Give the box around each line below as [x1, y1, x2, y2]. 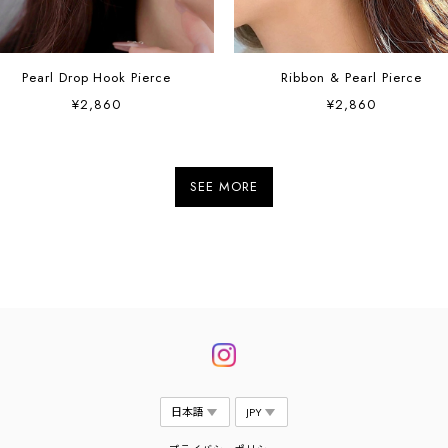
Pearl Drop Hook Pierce [21, 68, 172, 87]
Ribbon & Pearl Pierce [281, 68, 422, 87]
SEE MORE [190, 177, 258, 196]
